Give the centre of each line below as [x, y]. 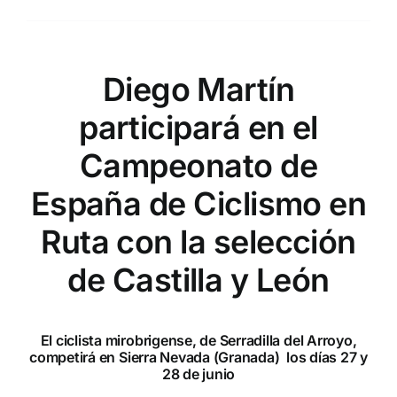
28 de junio [198, 374]
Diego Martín [198, 89]
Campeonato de [198, 165]
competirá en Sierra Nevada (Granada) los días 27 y [198, 358]
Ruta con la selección [198, 241]
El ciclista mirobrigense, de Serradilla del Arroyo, [198, 341]
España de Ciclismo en [198, 203]
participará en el [198, 127]
